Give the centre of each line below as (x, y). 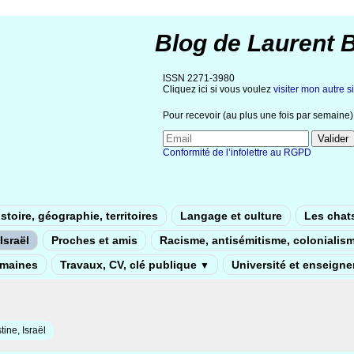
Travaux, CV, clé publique (130, 265)
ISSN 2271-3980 (199, 78)
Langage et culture (231, 216)
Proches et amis (94, 240)
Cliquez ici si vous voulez (218, 89)
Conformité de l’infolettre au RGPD (237, 153)
